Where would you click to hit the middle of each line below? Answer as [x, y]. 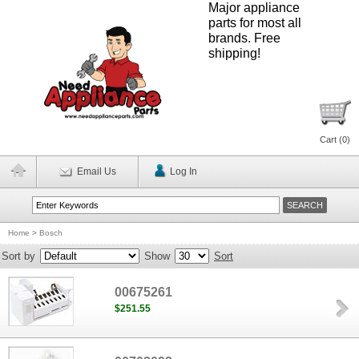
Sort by [18, 256]
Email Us [97, 171]
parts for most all [255, 23]
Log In [184, 171]
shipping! [234, 53]
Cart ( [331, 139]
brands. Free [244, 38]
